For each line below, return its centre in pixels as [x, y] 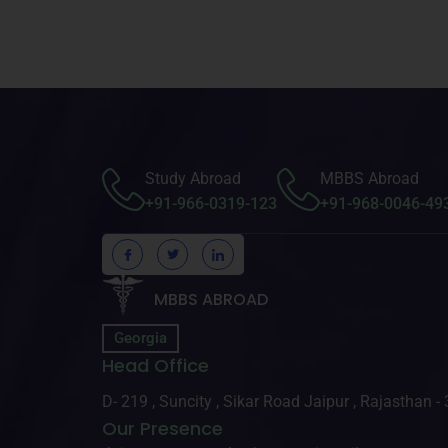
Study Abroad [193, 178]
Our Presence [162, 429]
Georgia [140, 338]
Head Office [155, 366]
